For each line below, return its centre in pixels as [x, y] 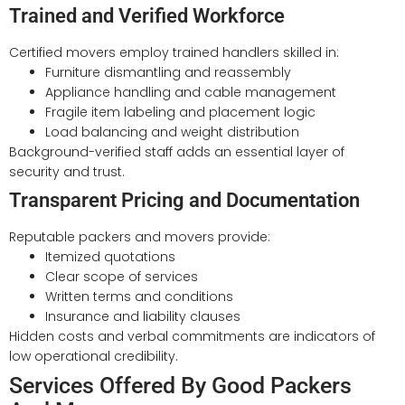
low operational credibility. [94, 356]
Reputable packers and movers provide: [140, 236]
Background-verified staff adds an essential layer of [177, 151]
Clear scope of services [122, 276]
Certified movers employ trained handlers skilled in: [174, 52]
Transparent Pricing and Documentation [184, 200]
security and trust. [67, 171]
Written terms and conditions [139, 296]
